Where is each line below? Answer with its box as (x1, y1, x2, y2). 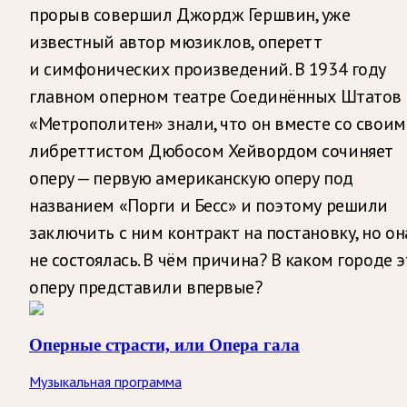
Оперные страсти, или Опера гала (29, 335, 300, 355)
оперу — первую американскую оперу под (29, 165, 353, 190)
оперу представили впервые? (29, 274, 263, 299)
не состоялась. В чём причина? (29, 247, 267, 272)
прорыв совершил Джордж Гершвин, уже (29, 2, 351, 26)
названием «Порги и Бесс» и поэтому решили (29, 193, 388, 217)
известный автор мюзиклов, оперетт (29, 29, 323, 54)
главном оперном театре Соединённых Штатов (29, 84, 402, 108)
